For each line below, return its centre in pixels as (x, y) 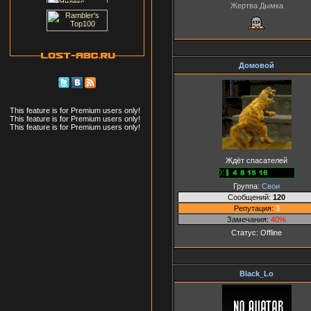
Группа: (247, 186)
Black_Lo (257, 273)
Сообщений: (250, 197)
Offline (271, 232)
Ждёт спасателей (257, 160)
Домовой (257, 65)
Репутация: (254, 208)
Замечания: (249, 219)
